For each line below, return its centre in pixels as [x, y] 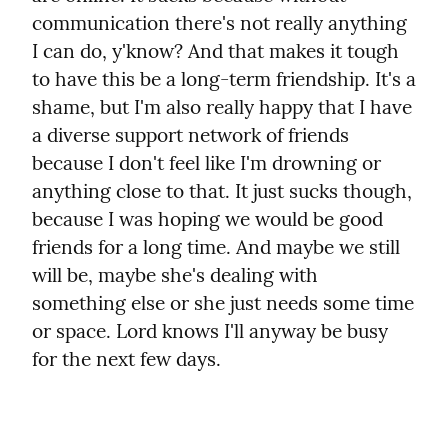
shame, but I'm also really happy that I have [222, 107]
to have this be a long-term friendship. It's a [224, 79]
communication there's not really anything [219, 23]
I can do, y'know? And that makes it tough [215, 51]
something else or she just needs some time [223, 303]
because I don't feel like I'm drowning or [206, 163]
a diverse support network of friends [190, 135]
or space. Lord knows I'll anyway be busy [210, 331]
